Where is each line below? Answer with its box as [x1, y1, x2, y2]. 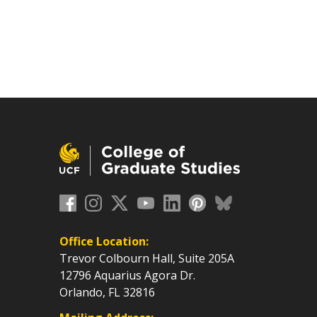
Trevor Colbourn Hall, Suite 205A [59, 250, 234, 267]
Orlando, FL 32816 [59, 284, 155, 301]
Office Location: [59, 234, 149, 250]
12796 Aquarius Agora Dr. [59, 267, 195, 284]
